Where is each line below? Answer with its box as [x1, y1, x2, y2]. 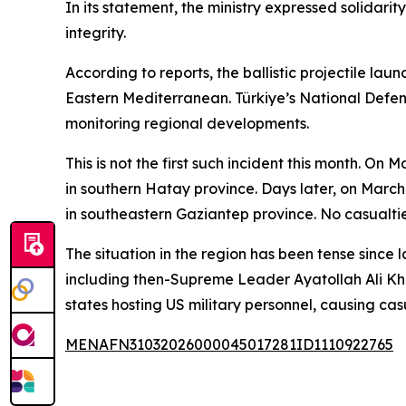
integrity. [65, 24, 126, 42]
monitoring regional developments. [65, 114, 309, 132]
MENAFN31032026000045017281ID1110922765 [65, 335, 393, 353]
